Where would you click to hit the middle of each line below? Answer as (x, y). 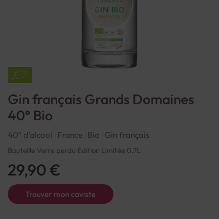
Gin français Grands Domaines (101, 99)
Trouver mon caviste (61, 194)
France (70, 135)
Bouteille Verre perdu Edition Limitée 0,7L (74, 150)
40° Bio (30, 115)
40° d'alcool (30, 135)
